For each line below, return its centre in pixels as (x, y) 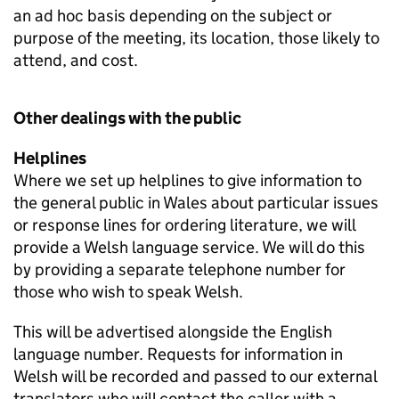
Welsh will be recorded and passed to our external (195, 376)
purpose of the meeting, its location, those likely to (196, 38)
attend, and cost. (76, 60)
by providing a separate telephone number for (179, 269)
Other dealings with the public (127, 118)
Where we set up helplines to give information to (187, 180)
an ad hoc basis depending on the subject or (173, 16)
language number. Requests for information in (178, 354)
